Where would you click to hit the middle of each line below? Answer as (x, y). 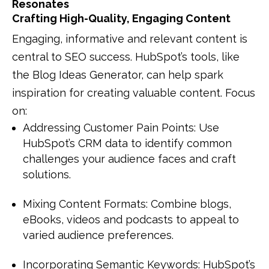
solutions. (47, 174)
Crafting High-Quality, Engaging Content (121, 18)
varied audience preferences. (98, 235)
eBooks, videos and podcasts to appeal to (131, 219)
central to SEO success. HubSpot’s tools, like (126, 56)
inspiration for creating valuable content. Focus (134, 92)
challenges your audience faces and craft (129, 159)
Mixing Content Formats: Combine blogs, (127, 204)
